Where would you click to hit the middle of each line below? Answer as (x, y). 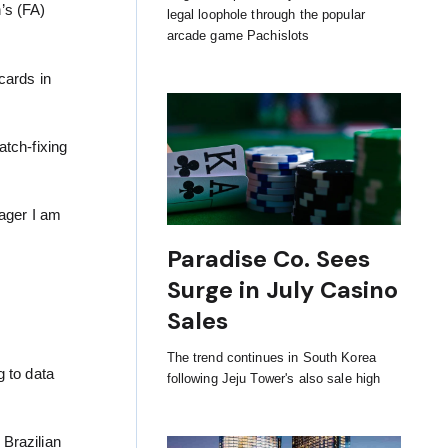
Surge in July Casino (282, 289)
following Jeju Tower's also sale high (273, 378)
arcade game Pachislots (238, 36)
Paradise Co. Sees (268, 258)
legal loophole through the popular (266, 15)
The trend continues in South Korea (271, 357)
